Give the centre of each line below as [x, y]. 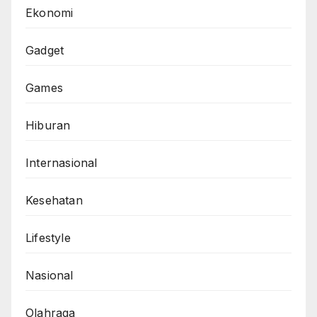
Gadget [45, 51]
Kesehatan [54, 201]
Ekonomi [50, 13]
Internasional [62, 163]
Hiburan [48, 126]
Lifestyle [48, 238]
